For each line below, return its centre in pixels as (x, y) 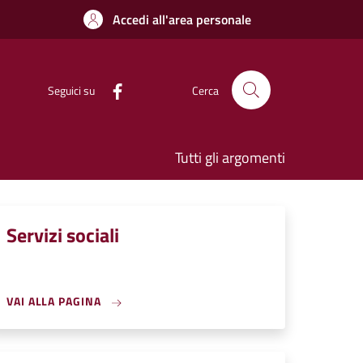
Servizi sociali (63, 235)
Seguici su (71, 90)
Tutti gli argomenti (230, 158)
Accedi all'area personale (182, 19)
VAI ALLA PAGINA (56, 301)
